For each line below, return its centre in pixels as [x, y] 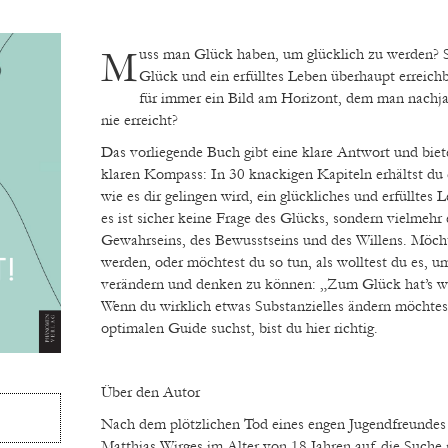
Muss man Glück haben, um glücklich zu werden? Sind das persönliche [118, 68]
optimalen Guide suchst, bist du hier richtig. [239, 328]
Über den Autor [150, 392]
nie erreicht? [139, 120]
